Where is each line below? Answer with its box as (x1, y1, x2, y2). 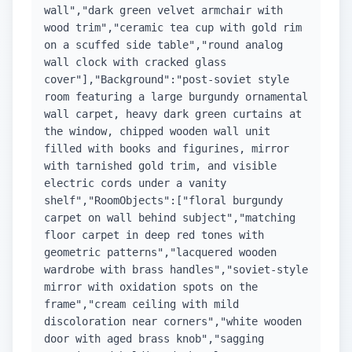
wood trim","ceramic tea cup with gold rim (44, 21, 302, 34)
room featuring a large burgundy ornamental (44, 90, 308, 103)
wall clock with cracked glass (44, 56, 226, 68)
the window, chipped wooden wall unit (44, 125, 270, 137)
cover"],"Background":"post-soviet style (44, 73, 289, 86)
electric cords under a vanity (44, 177, 226, 189)
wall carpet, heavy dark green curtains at (44, 108, 302, 120)
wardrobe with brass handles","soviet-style (44, 263, 308, 276)
